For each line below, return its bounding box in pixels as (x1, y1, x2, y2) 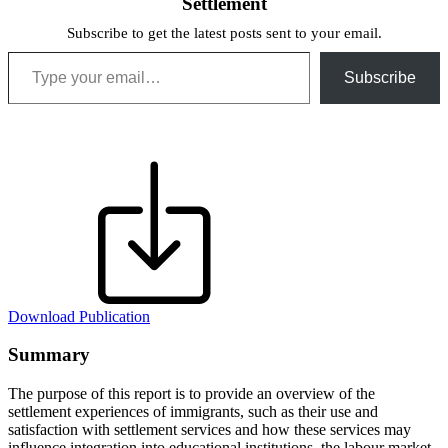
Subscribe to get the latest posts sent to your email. (66, 24, 382, 41)
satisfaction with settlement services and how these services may (8, 421, 411, 439)
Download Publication (8, 307, 150, 325)
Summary (8, 344, 90, 366)
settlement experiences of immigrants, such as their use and (8, 403, 378, 421)
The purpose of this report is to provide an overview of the (8, 385, 375, 403)
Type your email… (7, 41, 57, 59)
